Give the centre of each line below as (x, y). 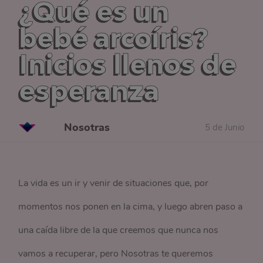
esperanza (89, 90)
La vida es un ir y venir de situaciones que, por (114, 183)
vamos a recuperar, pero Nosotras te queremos (116, 254)
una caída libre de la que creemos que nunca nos (119, 230)
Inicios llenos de (128, 64)
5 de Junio (224, 127)
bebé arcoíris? (114, 38)
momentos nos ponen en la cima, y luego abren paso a (131, 207)
